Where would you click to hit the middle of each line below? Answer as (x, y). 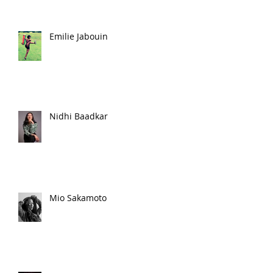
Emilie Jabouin (79, 36)
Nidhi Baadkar (79, 116)
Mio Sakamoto (78, 198)
